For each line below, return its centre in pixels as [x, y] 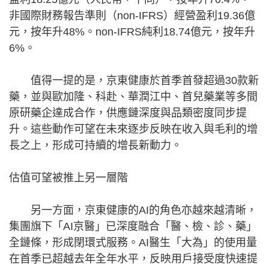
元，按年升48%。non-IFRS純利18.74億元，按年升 [132, 32]
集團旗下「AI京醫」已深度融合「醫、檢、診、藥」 [133, 227]
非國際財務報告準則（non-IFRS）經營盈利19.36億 [132, 16]
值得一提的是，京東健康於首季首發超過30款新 [134, 81]
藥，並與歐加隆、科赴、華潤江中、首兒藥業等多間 [133, 97]
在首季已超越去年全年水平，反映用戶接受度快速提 [133, 259]
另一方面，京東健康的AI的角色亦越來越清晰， [133, 210]
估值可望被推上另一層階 [68, 178]
